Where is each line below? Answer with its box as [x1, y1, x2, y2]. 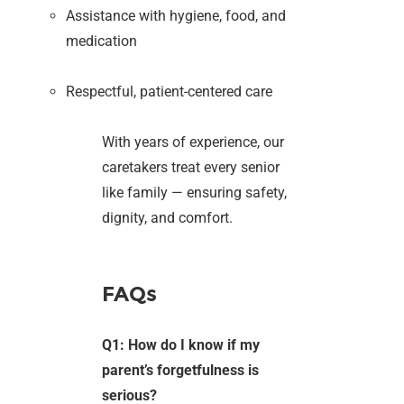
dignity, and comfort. [102, 209, 234, 227]
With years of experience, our [102, 133, 285, 151]
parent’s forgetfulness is [102, 362, 260, 380]
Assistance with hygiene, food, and [66, 7, 287, 25]
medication [66, 32, 138, 50]
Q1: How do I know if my [102, 336, 261, 354]
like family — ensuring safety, [102, 184, 288, 202]
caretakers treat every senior [102, 159, 280, 177]
